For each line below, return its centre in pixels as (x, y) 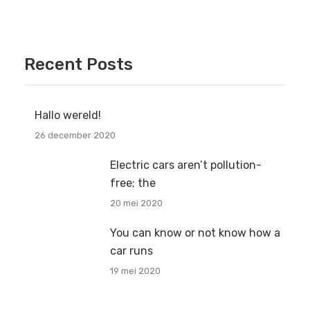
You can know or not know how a (195, 233)
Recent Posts (79, 65)
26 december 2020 (75, 136)
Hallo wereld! (68, 116)
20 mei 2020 (136, 203)
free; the (133, 183)
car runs (131, 251)
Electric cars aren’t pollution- (185, 165)
